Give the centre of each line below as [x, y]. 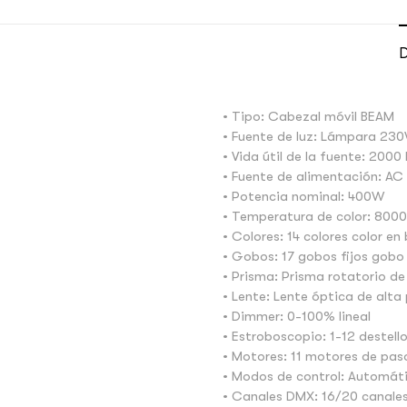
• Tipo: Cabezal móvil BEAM [309, 116]
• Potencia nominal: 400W [304, 196]
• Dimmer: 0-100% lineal [297, 316]
